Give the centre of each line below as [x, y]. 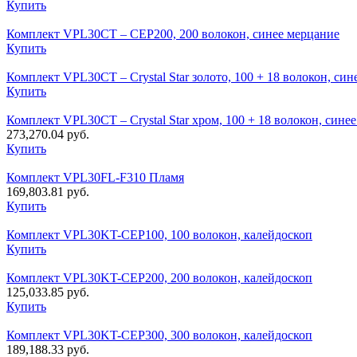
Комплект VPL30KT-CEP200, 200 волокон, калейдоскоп [159, 278]
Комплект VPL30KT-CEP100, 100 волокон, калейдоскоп [159, 235]
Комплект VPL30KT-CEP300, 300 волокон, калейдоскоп [159, 335]
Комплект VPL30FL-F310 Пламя [95, 178]
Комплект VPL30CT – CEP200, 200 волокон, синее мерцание [173, 34]
